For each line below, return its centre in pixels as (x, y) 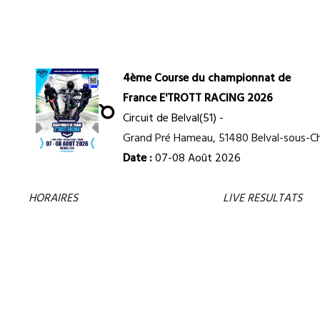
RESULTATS (275, 199)
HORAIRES (55, 199)
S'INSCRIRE (161, 199)
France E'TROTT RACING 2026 (198, 99)
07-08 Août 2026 (196, 159)
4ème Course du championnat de (207, 79)
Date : (137, 159)
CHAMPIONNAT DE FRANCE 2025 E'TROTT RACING (160, 42)
